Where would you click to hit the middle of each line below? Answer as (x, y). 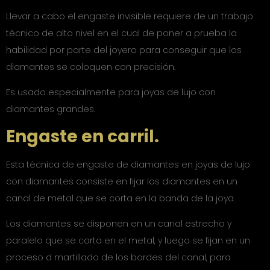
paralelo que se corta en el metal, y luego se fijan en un (128, 240)
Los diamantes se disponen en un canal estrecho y (119, 223)
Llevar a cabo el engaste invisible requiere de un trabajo (130, 16)
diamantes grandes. (51, 109)
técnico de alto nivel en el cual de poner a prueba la (121, 33)
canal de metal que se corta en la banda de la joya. (121, 198)
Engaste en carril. (83, 136)
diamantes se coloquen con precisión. (91, 67)
